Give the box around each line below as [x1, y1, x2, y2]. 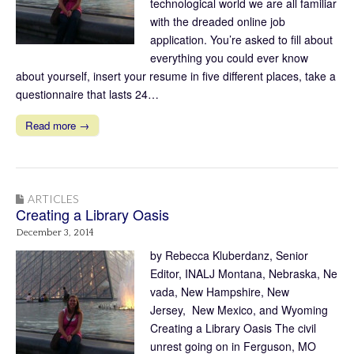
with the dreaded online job [150, 13, 285, 29]
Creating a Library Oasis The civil [150, 319, 316, 336]
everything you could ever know [150, 49, 308, 66]
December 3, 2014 [16, 227, 94, 238]
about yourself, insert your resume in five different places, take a [16, 67, 336, 84]
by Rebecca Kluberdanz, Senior [150, 247, 308, 263]
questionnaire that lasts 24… [16, 85, 159, 102]
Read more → [25, 117, 89, 133]
